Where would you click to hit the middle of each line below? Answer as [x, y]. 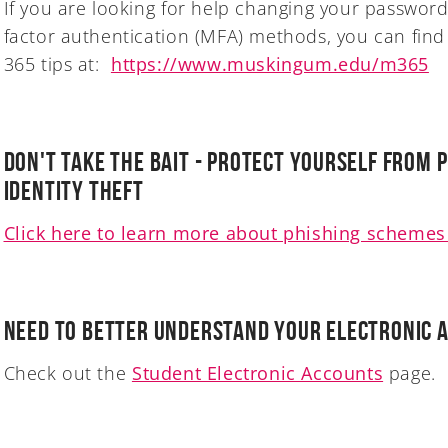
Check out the [67, 372]
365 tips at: [57, 63]
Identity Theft [73, 190]
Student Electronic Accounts [257, 372]
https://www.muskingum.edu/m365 [269, 63]
